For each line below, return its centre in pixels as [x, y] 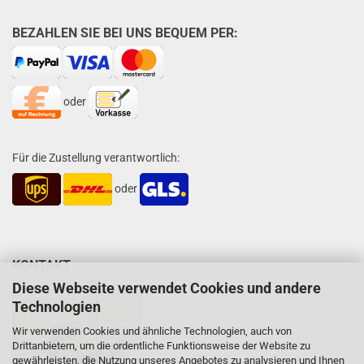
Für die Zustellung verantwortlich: [96, 158]
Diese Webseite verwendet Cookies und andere [167, 288]
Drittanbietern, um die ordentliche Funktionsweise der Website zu [161, 345]
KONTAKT [41, 265]
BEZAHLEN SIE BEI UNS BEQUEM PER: [127, 33]
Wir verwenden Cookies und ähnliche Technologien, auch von [152, 331]
